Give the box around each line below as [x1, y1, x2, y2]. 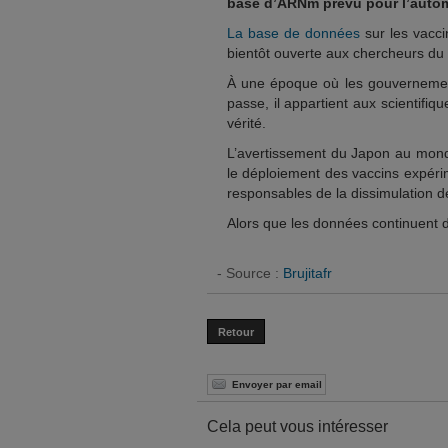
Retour [218, 326, 254, 338]
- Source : [217, 265, 283, 281]
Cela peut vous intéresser [207, 418, 388, 435]
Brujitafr [283, 265, 332, 281]
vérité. [227, 115, 266, 131]
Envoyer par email [232, 378, 322, 390]
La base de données [227, 25, 361, 41]
